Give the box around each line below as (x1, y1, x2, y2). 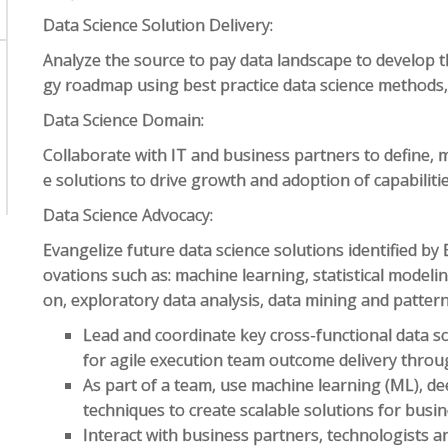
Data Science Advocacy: (43, 204, 214, 226)
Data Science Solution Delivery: (43, 14, 274, 36)
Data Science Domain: (43, 109, 205, 131)
